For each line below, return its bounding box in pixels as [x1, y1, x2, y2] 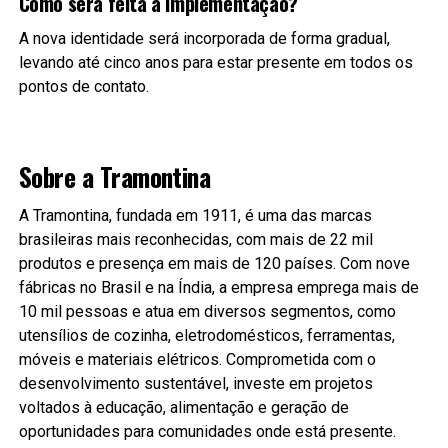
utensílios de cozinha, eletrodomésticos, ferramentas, [18, 325, 395, 345]
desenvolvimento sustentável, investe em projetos [18, 373, 373, 393]
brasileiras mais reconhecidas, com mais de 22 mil [18, 229, 373, 249]
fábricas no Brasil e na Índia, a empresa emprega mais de [18, 277, 419, 297]
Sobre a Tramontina [18, 156, 211, 195]
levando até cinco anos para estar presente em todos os [18, 52, 413, 72]
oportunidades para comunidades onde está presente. [18, 421, 396, 441]
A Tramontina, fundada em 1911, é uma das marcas [18, 205, 372, 225]
